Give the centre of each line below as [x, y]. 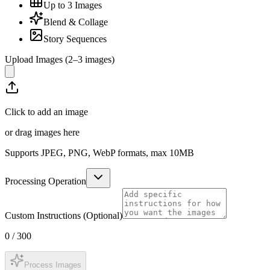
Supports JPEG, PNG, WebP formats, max [87, 152]
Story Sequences [75, 39]
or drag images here [42, 132]
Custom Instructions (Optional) [64, 215]
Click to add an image [46, 111]
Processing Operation [46, 181]
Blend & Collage [76, 22]
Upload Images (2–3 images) [60, 59]
